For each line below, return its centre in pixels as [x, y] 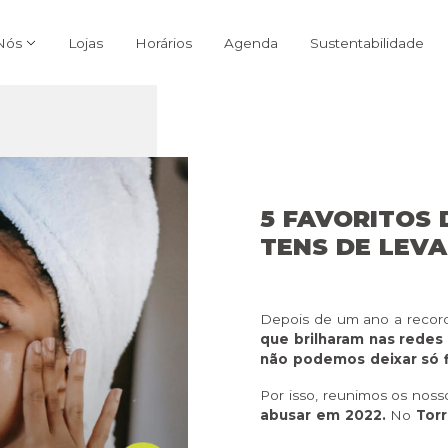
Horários [163, 42]
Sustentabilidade [366, 42]
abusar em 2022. [323, 415]
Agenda [250, 42]
